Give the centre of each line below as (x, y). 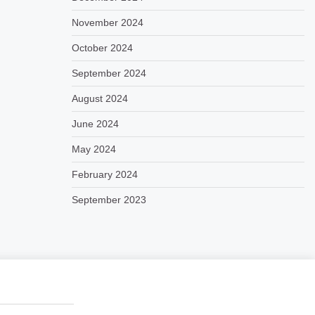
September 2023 (109, 200)
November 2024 (107, 22)
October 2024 (102, 48)
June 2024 (95, 124)
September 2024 (109, 73)
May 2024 (94, 149)
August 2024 (99, 98)
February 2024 (104, 174)
